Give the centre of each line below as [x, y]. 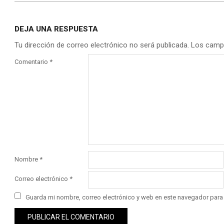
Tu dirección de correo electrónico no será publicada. [102, 45]
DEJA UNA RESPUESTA [56, 29]
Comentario [32, 62]
